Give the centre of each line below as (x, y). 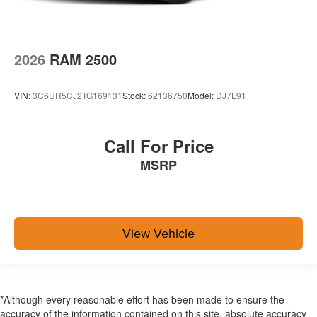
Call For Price (158, 146)
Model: (202, 96)
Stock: (135, 96)
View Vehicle (158, 234)
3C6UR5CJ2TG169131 (77, 96)
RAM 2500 (83, 59)
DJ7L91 (231, 96)
